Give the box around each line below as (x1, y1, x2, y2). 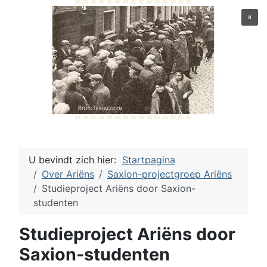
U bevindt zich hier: (29, 154, 122, 166)
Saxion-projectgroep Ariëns (107, 168, 232, 180)
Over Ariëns (42, 168, 94, 180)
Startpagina (122, 154, 175, 166)
